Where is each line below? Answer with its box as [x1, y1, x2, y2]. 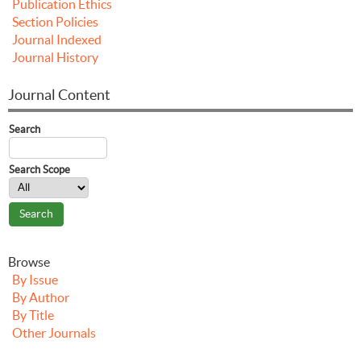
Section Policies [12, 14, 98, 29]
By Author [12, 289, 69, 305]
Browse [8, 254, 50, 269]
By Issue [12, 272, 58, 287]
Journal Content [8, 85, 110, 103]
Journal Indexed [12, 31, 102, 47]
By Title [12, 307, 54, 322]
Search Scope [9, 163, 70, 176]
